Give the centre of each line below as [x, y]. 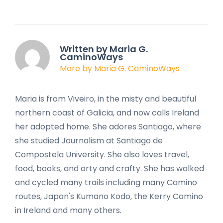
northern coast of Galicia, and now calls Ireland [107, 112]
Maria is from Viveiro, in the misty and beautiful [106, 99]
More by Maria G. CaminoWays [120, 69]
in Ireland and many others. [68, 210]
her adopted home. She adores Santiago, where [108, 126]
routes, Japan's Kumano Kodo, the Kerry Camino [109, 196]
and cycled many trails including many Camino [106, 182]
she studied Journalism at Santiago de [89, 140]
